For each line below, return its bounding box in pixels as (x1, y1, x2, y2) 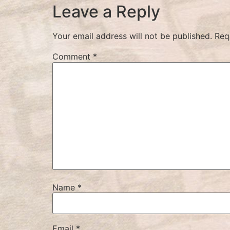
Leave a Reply (52, 2, 160, 22)
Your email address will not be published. (52, 31, 212, 42)
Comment (52, 51, 93, 62)
